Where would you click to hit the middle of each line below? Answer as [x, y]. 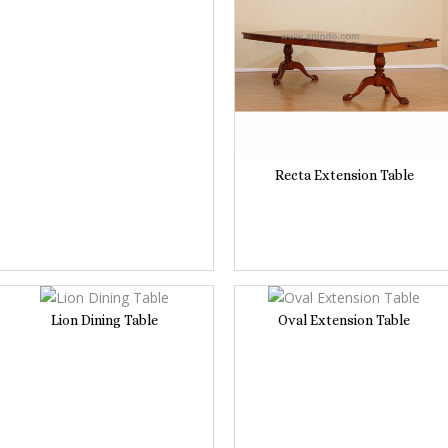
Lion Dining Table [104, 319]
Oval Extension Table [344, 319]
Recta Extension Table [344, 174]
